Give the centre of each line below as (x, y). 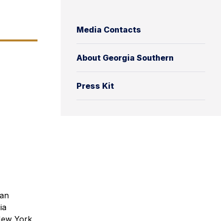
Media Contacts (109, 29)
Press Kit (95, 86)
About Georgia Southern (125, 57)
